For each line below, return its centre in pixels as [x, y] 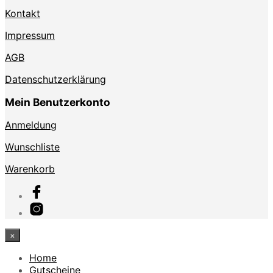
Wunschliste [32, 147]
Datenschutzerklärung [55, 79]
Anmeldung [31, 125]
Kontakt [23, 13]
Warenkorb [30, 169]
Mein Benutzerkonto [58, 102]
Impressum [30, 35]
